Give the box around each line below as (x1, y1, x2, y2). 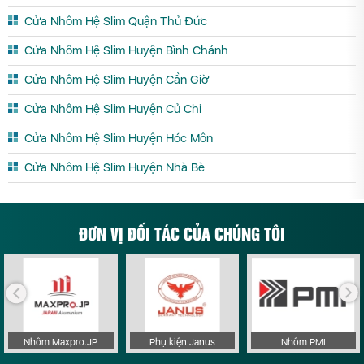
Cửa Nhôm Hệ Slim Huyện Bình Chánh (24, 42, 228, 58)
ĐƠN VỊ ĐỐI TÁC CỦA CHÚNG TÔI (79, 220, 285, 245)
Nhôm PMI (281, 336, 327, 349)
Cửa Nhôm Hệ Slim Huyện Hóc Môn (24, 130, 213, 145)
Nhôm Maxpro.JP (24, 336, 98, 349)
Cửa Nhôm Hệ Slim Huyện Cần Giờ (24, 71, 209, 87)
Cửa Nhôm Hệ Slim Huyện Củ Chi (24, 101, 201, 116)
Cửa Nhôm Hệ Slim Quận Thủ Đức (24, 13, 207, 28)
